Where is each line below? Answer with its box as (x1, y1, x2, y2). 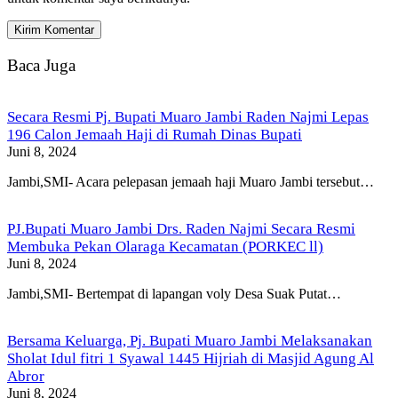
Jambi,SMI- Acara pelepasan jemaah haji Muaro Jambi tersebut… (7, 173, 374, 189)
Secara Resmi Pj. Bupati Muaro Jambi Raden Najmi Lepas (7, 107, 369, 125)
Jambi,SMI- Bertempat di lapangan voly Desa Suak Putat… (7, 285, 341, 301)
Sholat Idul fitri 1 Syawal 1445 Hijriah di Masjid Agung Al (7, 349, 374, 367)
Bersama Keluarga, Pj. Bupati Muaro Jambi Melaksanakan (7, 331, 372, 349)
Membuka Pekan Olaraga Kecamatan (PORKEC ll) (7, 237, 323, 255)
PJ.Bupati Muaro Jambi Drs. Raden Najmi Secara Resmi (7, 219, 355, 237)
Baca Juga (7, 55, 76, 75)
